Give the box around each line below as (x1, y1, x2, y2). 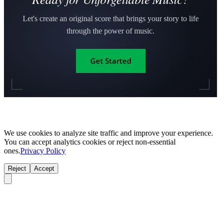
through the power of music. (67, 26, 154, 35)
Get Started (90, 56, 131, 66)
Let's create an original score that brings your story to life (22, 14, 199, 23)
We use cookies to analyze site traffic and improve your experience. (4, 128, 213, 137)
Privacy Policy (20, 146, 66, 155)
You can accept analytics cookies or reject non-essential (4, 137, 176, 146)
